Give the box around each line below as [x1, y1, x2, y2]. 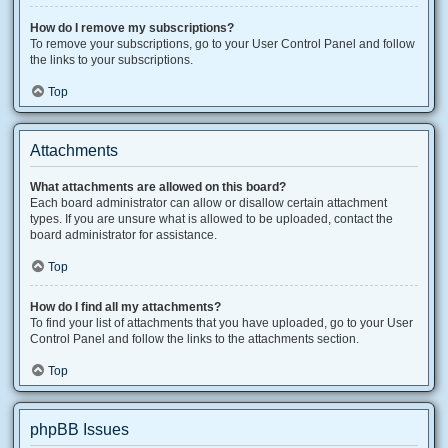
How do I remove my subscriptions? [30, 21, 234, 35]
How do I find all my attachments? [30, 300, 221, 314]
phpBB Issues [30, 421, 129, 438]
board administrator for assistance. [30, 228, 217, 242]
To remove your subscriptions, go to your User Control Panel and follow [30, 37, 415, 51]
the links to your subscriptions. [30, 53, 193, 67]
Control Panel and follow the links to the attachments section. [30, 332, 359, 346]
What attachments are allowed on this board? [30, 180, 286, 194]
